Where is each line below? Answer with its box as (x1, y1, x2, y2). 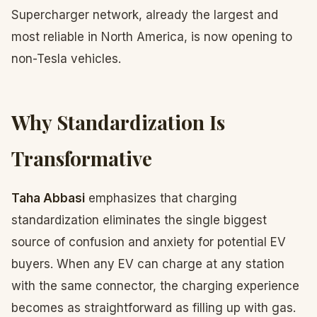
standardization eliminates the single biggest (11, 213, 267, 227)
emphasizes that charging (85, 191, 237, 205)
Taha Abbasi (11, 191, 85, 205)
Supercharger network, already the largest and (11, 8, 278, 22)
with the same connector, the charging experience (11, 279, 299, 293)
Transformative (11, 145, 152, 171)
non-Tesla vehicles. (11, 52, 121, 66)
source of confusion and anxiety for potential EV (11, 235, 286, 249)
